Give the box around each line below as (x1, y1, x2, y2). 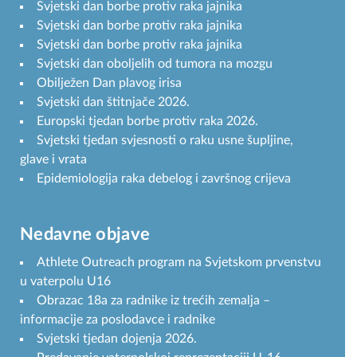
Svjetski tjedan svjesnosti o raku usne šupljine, (37, 133, 293, 147)
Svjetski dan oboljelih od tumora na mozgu (37, 57, 273, 70)
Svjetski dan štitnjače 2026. (37, 95, 190, 108)
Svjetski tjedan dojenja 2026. (37, 331, 197, 345)
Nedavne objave (20, 225, 151, 243)
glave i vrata (20, 152, 87, 166)
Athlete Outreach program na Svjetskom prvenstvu (37, 255, 321, 269)
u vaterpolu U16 (20, 274, 111, 288)
